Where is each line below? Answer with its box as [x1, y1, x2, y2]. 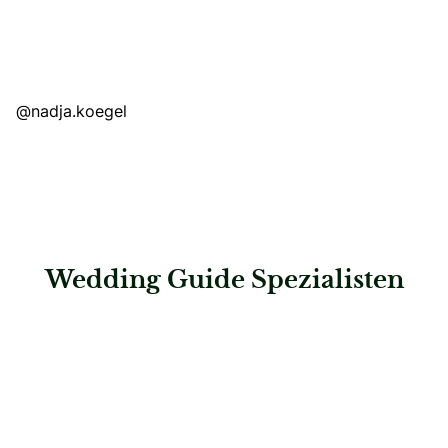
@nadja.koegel [16, 99, 127, 122]
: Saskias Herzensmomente [14, 317, 208, 337]
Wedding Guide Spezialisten [44, 268, 404, 293]
